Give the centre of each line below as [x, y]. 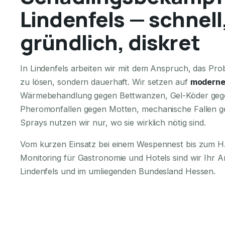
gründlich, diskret [110, 42]
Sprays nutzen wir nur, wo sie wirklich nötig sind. [113, 122]
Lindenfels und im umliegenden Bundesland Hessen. [118, 171]
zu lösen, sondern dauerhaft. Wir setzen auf [105, 82]
